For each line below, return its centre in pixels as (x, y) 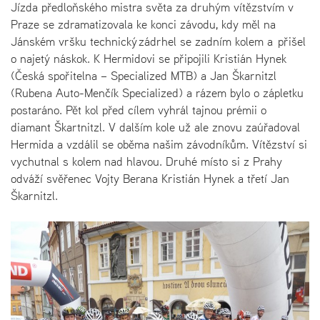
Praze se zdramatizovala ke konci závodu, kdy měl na (143, 24)
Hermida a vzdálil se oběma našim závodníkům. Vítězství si (159, 144)
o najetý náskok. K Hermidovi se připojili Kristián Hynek (149, 58)
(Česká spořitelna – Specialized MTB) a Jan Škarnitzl (144, 75)
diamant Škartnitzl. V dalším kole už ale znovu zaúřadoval (155, 127)
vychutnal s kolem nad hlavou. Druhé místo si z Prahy (146, 161)
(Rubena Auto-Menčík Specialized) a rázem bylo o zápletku (157, 92)
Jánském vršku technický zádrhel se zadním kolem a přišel (158, 41)
